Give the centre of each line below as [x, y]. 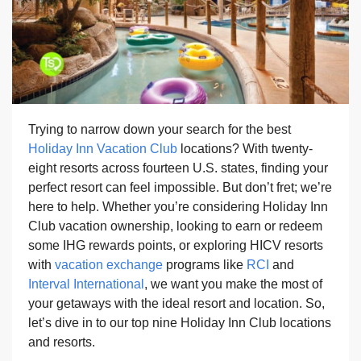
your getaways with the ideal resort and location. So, [176, 304]
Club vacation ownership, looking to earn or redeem [175, 226]
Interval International [86, 284]
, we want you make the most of [233, 284]
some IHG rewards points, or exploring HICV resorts [176, 246]
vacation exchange [109, 265]
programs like [205, 265]
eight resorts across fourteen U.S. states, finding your [178, 168]
